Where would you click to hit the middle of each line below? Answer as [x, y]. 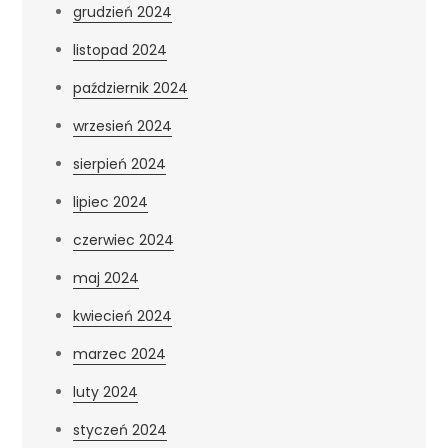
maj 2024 [106, 277]
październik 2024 [131, 87]
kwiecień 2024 [123, 315]
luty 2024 [106, 391]
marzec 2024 [120, 353]
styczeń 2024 [120, 429]
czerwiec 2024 [124, 239]
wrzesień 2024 [123, 125]
